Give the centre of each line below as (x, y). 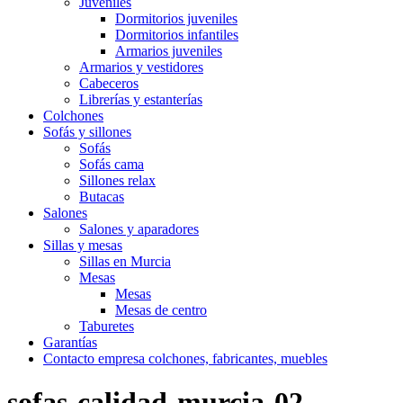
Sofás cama (112, 164)
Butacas (102, 197)
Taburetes (107, 326)
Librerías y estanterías (141, 99)
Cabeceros (109, 83)
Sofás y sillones (87, 132)
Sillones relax (117, 180)
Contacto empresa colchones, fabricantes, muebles (185, 358)
